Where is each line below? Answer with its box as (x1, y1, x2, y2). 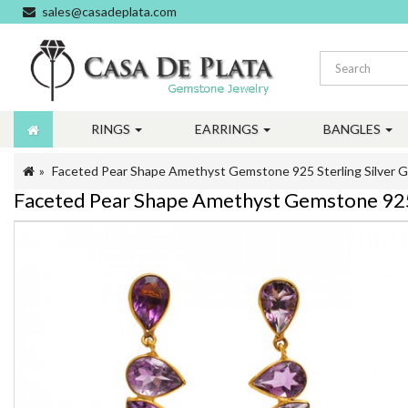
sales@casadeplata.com (42, 4, 177, 19)
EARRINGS (195, 121, 261, 137)
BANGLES (323, 121, 383, 137)
